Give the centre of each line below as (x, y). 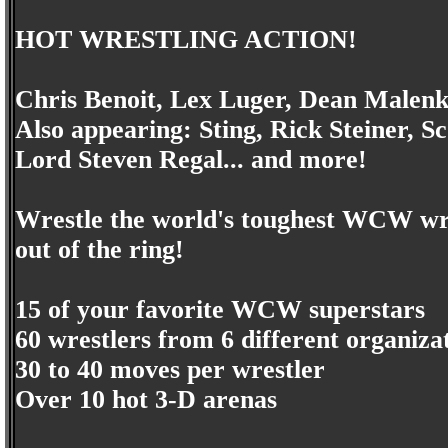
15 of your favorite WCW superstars (220, 309)
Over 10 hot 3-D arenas (146, 399)
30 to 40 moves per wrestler (170, 369)
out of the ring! (99, 249)
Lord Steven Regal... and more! (191, 159)
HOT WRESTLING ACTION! (186, 39)
